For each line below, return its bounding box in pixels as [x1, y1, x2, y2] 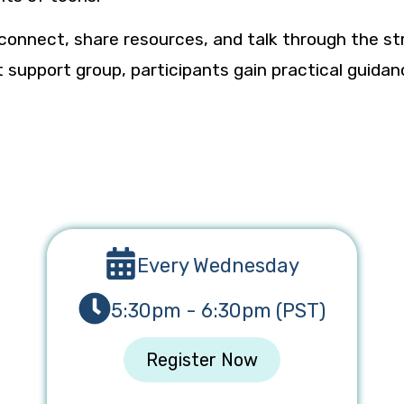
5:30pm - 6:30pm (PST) [110, 298, 326, 323]
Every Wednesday [136, 252, 299, 278]
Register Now [145, 348, 258, 371]
